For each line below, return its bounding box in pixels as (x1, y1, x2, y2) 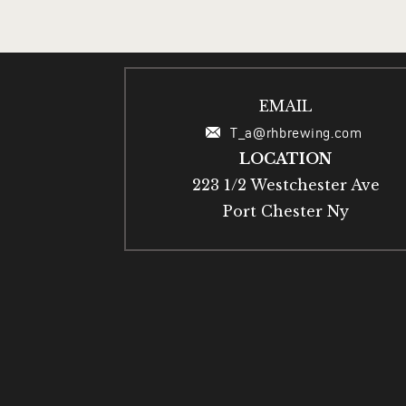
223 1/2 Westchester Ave (191, 175, 380, 194)
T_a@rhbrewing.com (229, 124, 366, 140)
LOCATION (239, 149, 333, 168)
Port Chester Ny (222, 201, 349, 220)
